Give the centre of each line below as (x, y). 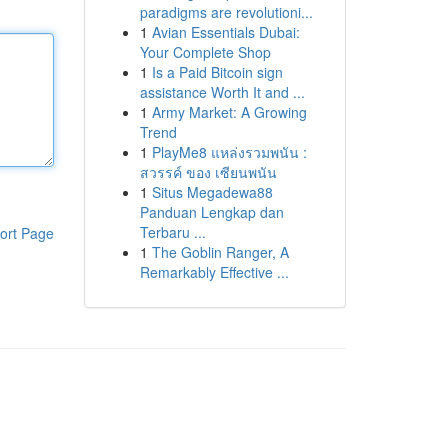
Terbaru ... (172, 232)
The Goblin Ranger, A (220, 252)
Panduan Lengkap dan (211, 212)
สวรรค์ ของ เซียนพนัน (208, 172)
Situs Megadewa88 (212, 192)
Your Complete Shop (205, 52)
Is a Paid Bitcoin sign (217, 72)
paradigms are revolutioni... (226, 12)
